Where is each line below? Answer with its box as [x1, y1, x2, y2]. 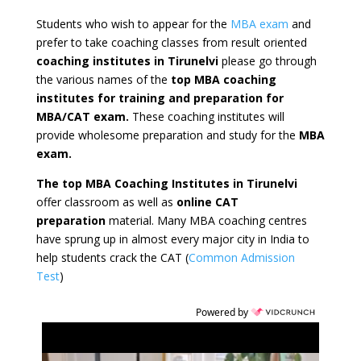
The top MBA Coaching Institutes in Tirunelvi [35, 176, 297, 191]
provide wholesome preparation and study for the [35, 127, 296, 143]
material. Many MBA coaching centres [105, 213, 307, 228]
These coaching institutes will [131, 109, 284, 124]
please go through [221, 53, 317, 68]
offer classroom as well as [35, 194, 176, 210]
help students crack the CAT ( [35, 250, 189, 265]
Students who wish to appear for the [35, 16, 230, 31]
